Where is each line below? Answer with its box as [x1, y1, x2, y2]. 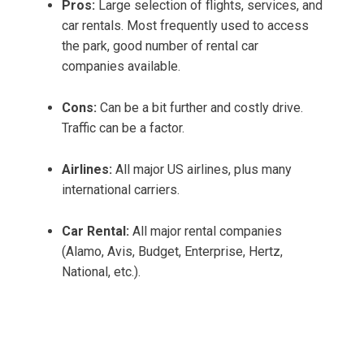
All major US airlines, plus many [112, 162, 292, 178]
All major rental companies [129, 223, 282, 240]
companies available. [62, 58, 180, 75]
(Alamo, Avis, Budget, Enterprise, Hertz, [62, 244, 283, 260]
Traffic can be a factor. [62, 120, 184, 136]
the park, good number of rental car [62, 38, 258, 54]
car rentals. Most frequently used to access [62, 18, 309, 34]
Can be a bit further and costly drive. [97, 100, 303, 116]
